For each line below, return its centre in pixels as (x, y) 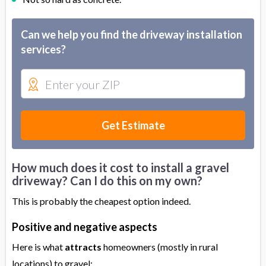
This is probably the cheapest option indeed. (101, 201)
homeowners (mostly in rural (160, 247)
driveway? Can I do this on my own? (107, 181)
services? (43, 50)
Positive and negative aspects (85, 227)
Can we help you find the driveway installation (132, 35)
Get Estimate (133, 126)
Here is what (38, 247)
